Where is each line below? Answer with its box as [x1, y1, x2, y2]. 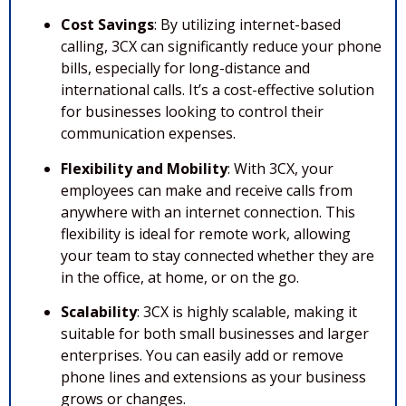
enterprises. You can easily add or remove [61, 345, 343, 366]
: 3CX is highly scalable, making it [137, 302, 357, 323]
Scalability [61, 302, 137, 323]
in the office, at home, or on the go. [61, 266, 299, 287]
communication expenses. [61, 123, 236, 144]
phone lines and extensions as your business [61, 367, 366, 388]
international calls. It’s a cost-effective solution [61, 80, 374, 101]
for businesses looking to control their [61, 101, 324, 122]
